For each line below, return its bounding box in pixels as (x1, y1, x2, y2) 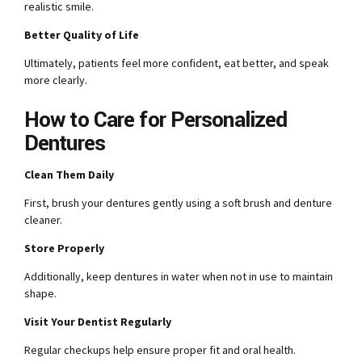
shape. (24, 286, 57, 301)
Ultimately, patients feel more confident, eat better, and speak (24, 55, 329, 70)
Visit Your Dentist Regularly (24, 314, 171, 330)
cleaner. (24, 213, 62, 228)
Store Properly (24, 241, 104, 256)
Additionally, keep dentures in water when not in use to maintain (24, 269, 333, 284)
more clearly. (24, 72, 87, 87)
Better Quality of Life (24, 27, 139, 42)
